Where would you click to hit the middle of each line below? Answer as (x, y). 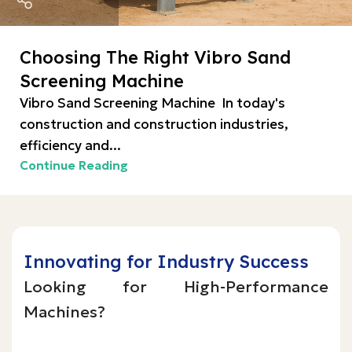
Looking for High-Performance (176, 287)
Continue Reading (74, 165)
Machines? (64, 312)
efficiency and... (70, 145)
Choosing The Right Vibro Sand (155, 57)
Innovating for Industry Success (166, 262)
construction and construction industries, (154, 124)
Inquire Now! (64, 335)
